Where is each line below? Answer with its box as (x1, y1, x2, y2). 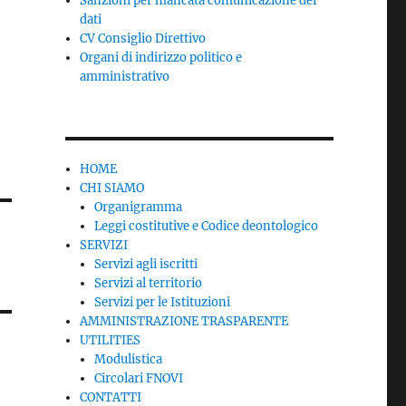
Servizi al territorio (94, 275, 203, 291)
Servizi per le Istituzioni (94, 295, 231, 310)
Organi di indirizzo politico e (80, 50, 243, 65)
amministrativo (80, 69, 170, 84)
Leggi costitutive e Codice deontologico (94, 218, 319, 234)
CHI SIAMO (80, 180, 145, 196)
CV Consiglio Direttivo (80, 31, 207, 46)
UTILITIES (80, 333, 141, 348)
